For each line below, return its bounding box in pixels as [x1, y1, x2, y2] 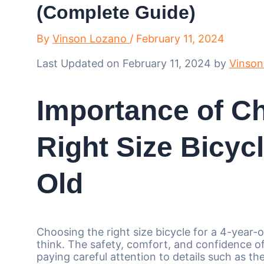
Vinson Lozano [52, 32, 130, 45]
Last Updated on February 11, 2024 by [37, 57, 229, 70]
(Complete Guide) [37, 1, 196, 23]
